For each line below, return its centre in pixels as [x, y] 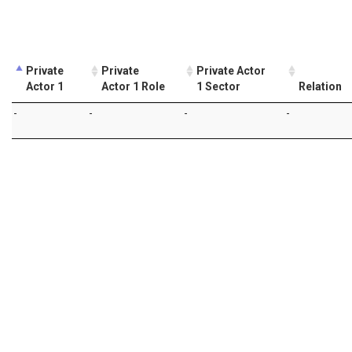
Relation [320, 86]
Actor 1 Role [133, 86]
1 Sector [218, 86]
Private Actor [231, 70]
